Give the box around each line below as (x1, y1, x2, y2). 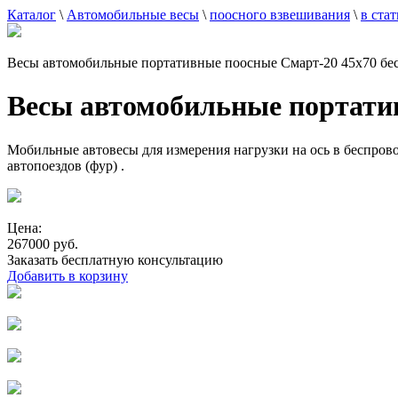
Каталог (7, 7, 56, 22)
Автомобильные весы (67, 7, 199, 22)
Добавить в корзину (7, 267, 128, 283)
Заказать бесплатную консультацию (7, 251, 223, 267)
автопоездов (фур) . (7, 157, 124, 173)
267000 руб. (7, 235, 78, 251)
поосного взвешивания (210, 7, 350, 22)
